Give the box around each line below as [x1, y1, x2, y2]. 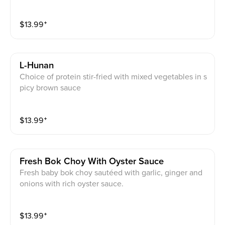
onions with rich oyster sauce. [20, 178, 124, 189]
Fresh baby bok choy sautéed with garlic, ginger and [20, 167, 203, 178]
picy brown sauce [20, 83, 81, 93]
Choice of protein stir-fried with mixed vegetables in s [20, 72, 207, 82]
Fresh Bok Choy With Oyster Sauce [20, 156, 164, 166]
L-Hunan [20, 61, 54, 71]
